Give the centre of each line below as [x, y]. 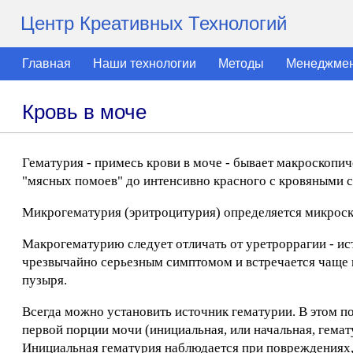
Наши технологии [145, 63]
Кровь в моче [84, 112]
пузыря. [45, 280]
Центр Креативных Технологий [154, 23]
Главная [46, 63]
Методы [241, 63]
